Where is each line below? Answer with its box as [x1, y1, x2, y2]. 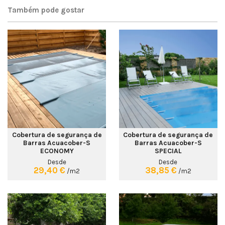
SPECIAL [154, 147, 182, 155]
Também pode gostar [8, 5, 84, 15]
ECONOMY [40, 147, 74, 155]
